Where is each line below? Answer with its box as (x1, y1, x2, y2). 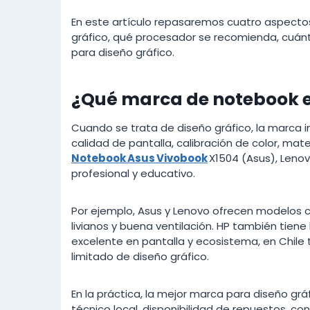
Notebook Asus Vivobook (71, 151, 208, 166)
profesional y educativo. (71, 166, 195, 181)
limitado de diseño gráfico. (71, 249, 209, 264)
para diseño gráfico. (71, 45, 174, 60)
